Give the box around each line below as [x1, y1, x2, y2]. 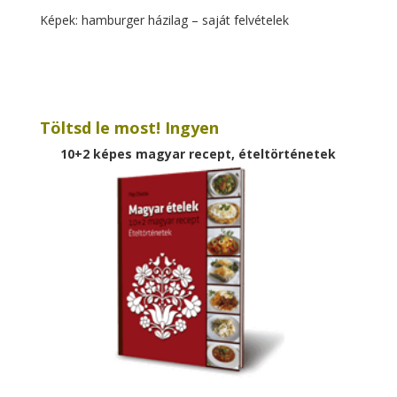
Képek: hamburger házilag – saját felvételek [39, 11, 289, 28]
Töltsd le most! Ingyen [39, 116, 219, 138]
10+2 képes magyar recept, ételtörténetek [60, 144, 337, 162]
